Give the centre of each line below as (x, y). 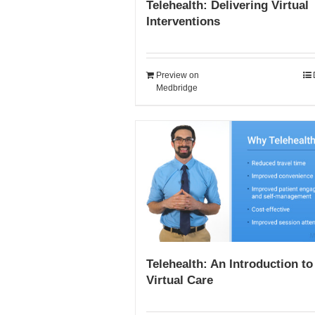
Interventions (183, 22)
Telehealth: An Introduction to (230, 264)
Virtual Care (180, 280)
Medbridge (177, 88)
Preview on (178, 76)
